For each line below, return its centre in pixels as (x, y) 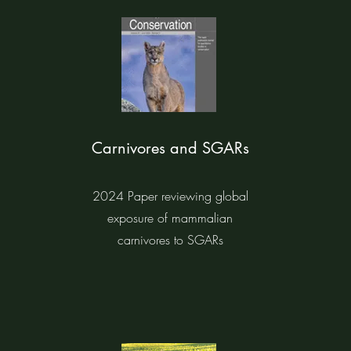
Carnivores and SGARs (170, 148)
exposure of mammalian (170, 218)
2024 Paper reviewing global (170, 196)
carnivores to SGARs (170, 240)
